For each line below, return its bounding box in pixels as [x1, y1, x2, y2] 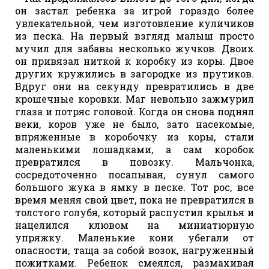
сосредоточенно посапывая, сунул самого [15, 168, 254, 181]
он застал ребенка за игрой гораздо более [15, 4, 254, 17]
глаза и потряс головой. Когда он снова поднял [15, 104, 254, 118]
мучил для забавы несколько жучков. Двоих [15, 41, 254, 55]
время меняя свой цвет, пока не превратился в [15, 193, 254, 206]
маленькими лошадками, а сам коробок [15, 142, 254, 156]
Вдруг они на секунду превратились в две [15, 79, 254, 92]
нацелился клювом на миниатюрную [15, 218, 254, 231]
